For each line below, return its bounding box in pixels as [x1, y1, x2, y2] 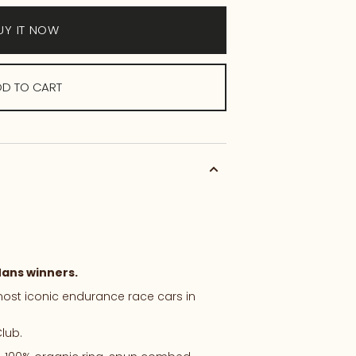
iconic [25, 288, 62, 304]
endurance [62, 288, 128, 304]
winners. [26, 264, 78, 281]
